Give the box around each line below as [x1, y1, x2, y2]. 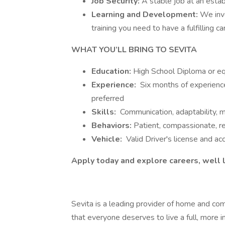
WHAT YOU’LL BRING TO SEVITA [71, 44, 197, 55]
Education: [91, 66, 133, 77]
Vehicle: [91, 134, 124, 145]
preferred [91, 93, 124, 104]
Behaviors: [91, 120, 134, 131]
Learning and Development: [91, 9, 200, 20]
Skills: [91, 106, 118, 118]
